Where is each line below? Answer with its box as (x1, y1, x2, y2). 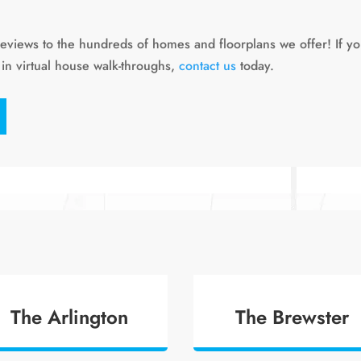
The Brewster (234, 303, 349, 332)
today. (235, 56, 274, 75)
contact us (178, 56, 236, 75)
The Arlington (10, 303, 128, 332)
